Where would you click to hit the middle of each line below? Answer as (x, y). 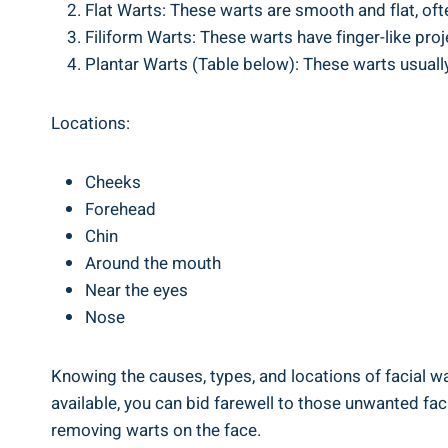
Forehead (120, 209)
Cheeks (113, 182)
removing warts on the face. (156, 430)
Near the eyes (136, 290)
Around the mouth (153, 263)
